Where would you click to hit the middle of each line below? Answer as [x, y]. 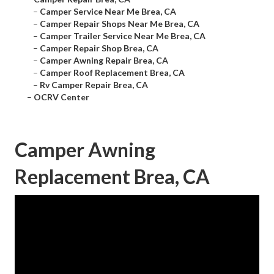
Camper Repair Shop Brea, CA [99, 48]
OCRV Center [61, 97]
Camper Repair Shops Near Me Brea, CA [120, 24]
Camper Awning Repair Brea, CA [104, 61]
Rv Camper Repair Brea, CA [94, 85]
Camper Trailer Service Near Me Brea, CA [123, 36]
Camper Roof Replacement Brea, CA [112, 73]
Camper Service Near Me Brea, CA [108, 12]
